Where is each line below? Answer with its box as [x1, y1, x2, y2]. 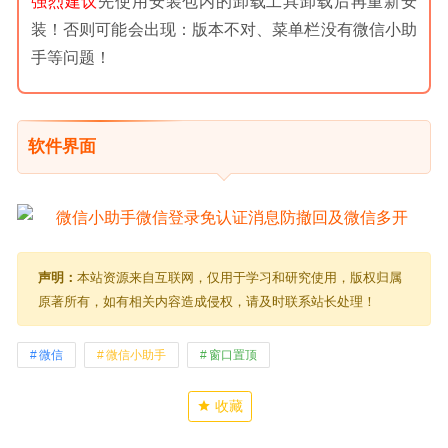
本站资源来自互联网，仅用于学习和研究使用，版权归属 [77, 269, 402, 285]
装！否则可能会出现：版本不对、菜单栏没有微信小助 [31, 20, 417, 38]
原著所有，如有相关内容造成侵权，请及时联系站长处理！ [38, 293, 376, 309]
